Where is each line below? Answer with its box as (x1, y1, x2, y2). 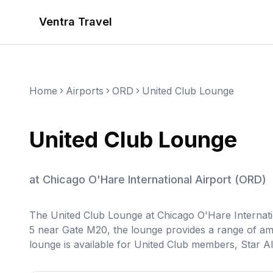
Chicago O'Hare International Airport (43, 173, 232, 186)
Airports (66, 85, 104, 97)
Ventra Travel (39, 15, 112, 28)
